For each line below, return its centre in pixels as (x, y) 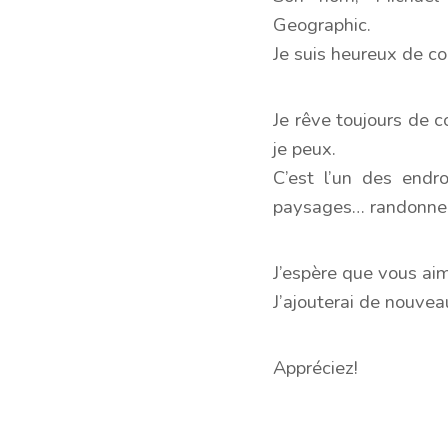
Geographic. (322, 24)
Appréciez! (316, 367)
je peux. (305, 148)
